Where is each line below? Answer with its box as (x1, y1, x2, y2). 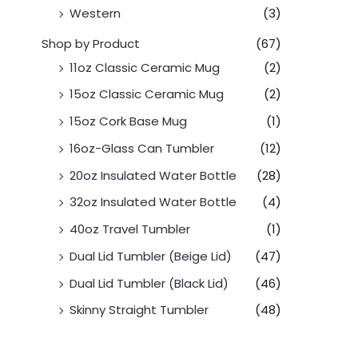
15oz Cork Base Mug (70, 113, 187, 130)
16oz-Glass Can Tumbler (70, 139, 214, 157)
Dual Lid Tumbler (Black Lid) (70, 274, 229, 292)
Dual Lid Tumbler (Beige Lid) (70, 247, 232, 265)
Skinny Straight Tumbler (70, 301, 209, 319)
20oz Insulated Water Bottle (70, 166, 237, 184)
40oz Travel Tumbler (70, 221, 190, 238)
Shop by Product (42, 34, 140, 52)
